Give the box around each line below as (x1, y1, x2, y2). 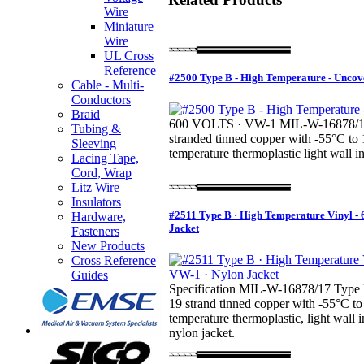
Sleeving (71, 136, 116, 150)
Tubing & (71, 122, 121, 136)
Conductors (71, 93, 131, 106)
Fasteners (71, 224, 119, 238)
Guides (71, 268, 108, 282)
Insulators (71, 195, 121, 209)
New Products (71, 239, 145, 253)
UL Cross (104, 49, 154, 63)
